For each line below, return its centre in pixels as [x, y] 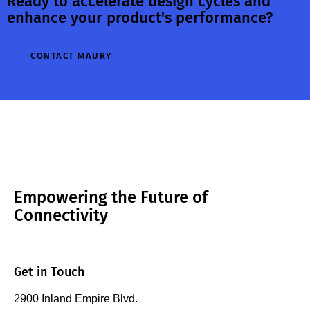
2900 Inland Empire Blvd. [76, 298]
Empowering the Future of [111, 198]
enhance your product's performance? [140, 18]
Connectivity [61, 216]
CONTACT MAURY [71, 56]
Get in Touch [49, 272]
